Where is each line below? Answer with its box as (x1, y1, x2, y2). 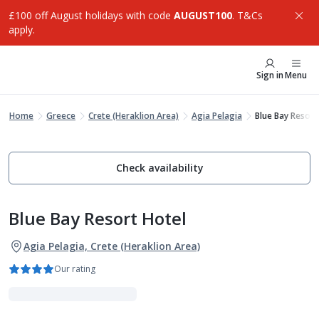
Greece (46, 110, 75, 122)
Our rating (54, 263, 95, 275)
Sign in (256, 69, 283, 81)
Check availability (115, 161, 204, 174)
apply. (9, 23, 35, 36)
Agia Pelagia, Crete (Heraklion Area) (23, 239, 200, 253)
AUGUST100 (174, 9, 232, 22)
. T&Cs (232, 9, 263, 22)
